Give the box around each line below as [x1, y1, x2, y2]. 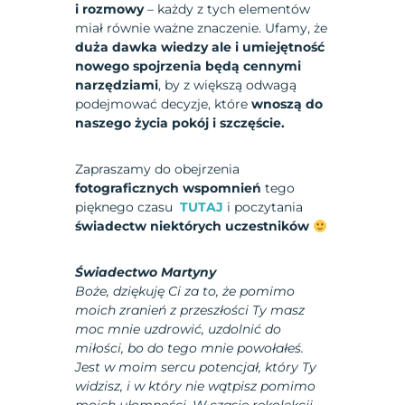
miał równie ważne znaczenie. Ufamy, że [75, 20, 328, 37]
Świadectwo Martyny [75, 264, 217, 281]
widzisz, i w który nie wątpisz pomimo [75, 378, 316, 395]
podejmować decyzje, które [75, 96, 252, 113]
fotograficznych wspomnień [75, 180, 262, 197]
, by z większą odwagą [158, 77, 297, 94]
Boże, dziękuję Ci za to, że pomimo [75, 283, 296, 300]
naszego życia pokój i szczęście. [75, 115, 286, 132]
